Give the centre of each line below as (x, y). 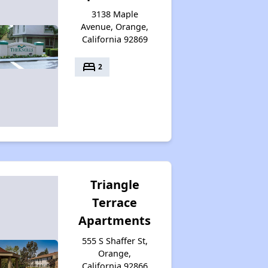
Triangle (115, 184)
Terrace (115, 202)
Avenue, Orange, (115, 26)
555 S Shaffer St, (115, 240)
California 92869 (115, 39)
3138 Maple (115, 14)
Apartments (115, 220)
